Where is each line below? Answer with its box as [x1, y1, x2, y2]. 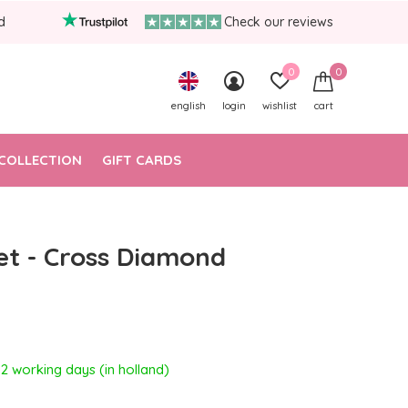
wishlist [262, 99, 297, 112]
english [171, 99, 206, 112]
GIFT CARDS [101, 150, 181, 168]
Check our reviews [224, 14, 333, 30]
